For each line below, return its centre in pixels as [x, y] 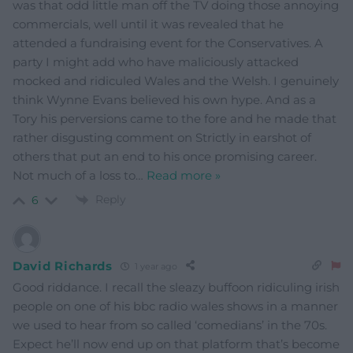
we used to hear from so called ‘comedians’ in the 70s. [170, 325]
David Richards [63, 266]
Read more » [184, 175]
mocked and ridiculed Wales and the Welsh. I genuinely [176, 80]
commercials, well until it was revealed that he [148, 24]
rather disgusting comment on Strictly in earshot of [162, 137]
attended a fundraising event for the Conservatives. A [168, 43]
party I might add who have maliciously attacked [156, 61]
